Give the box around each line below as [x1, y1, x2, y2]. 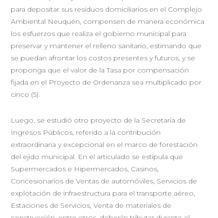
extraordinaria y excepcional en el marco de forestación [11, 140, 198, 149]
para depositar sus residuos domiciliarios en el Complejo [11, 4, 202, 14]
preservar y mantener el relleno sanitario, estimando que [11, 41, 202, 50]
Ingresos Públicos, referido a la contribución [11, 127, 161, 137]
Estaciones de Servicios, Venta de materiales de [11, 200, 172, 210]
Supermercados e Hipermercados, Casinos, [11, 164, 159, 173]
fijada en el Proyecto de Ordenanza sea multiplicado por [11, 77, 202, 87]
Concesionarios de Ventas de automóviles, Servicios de [11, 176, 198, 185]
